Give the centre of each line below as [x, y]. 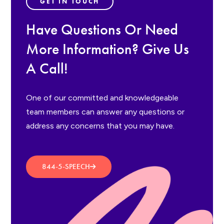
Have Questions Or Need [102, 29]
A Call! [47, 68]
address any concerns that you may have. [100, 126]
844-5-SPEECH [66, 166]
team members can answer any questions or [105, 112]
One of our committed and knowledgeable [102, 98]
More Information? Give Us [108, 49]
